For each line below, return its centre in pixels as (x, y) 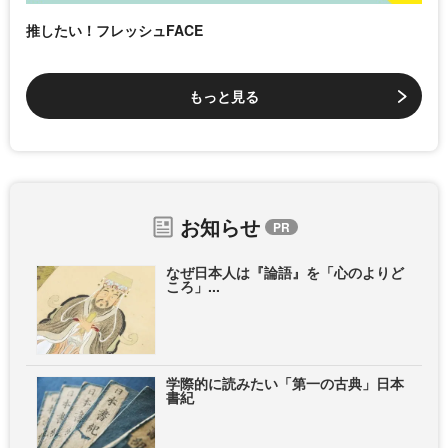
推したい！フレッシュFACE (114, 30)
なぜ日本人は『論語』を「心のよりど (285, 272)
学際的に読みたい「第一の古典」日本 (285, 383)
